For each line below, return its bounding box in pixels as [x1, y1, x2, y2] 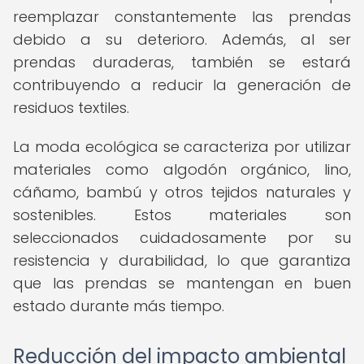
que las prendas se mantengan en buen [13, 273, 351, 293]
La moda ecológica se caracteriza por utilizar [13, 136, 351, 157]
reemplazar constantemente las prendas [13, 6, 351, 27]
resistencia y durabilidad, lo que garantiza [13, 250, 351, 271]
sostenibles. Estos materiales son [13, 205, 351, 225]
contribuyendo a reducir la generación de [13, 75, 351, 95]
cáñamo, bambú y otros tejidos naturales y [13, 182, 351, 202]
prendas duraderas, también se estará [13, 52, 351, 72]
